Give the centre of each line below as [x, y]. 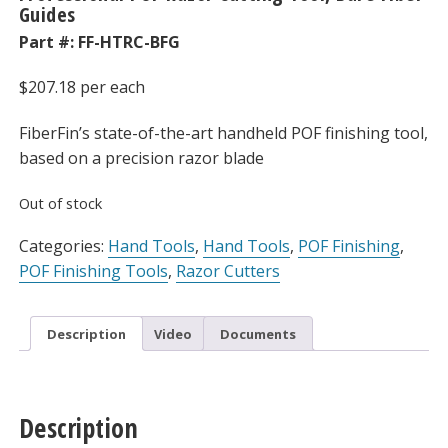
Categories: [63, 246]
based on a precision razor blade [141, 158]
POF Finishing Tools [93, 271]
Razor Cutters [227, 271]
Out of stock [60, 202]
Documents [257, 333]
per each [112, 87]
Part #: [48, 41]
